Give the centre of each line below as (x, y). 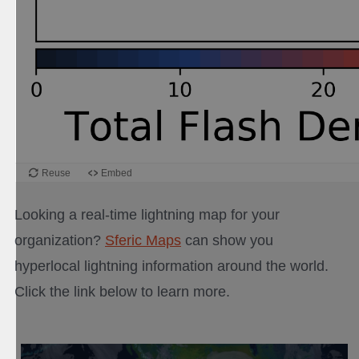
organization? (60, 241)
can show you (227, 241)
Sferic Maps (143, 241)
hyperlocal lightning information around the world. (171, 266)
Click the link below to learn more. (122, 292)
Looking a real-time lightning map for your (147, 215)
